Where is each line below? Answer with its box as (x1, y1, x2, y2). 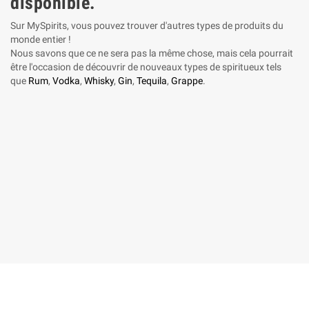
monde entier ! (10, 34, 71, 46)
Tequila (137, 75, 167, 87)
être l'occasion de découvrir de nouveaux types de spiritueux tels (10, 61, 281, 73)
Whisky (84, 75, 114, 87)
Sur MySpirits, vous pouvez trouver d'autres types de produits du (10, 20, 283, 32)
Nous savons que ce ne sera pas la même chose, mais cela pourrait (10, 48, 293, 59)
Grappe (171, 75, 203, 87)
